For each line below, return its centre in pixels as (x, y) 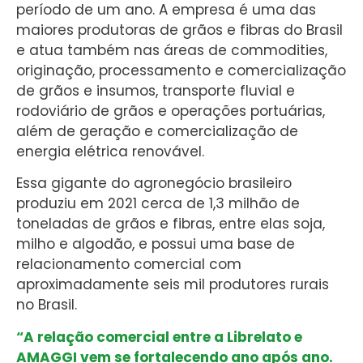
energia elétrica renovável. (110, 152)
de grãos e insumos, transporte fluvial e (156, 91)
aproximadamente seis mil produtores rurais (173, 285)
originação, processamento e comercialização (181, 70)
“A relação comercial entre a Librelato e (159, 337)
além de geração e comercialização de (157, 131)
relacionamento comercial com (129, 265)
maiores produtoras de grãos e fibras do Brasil (179, 30)
